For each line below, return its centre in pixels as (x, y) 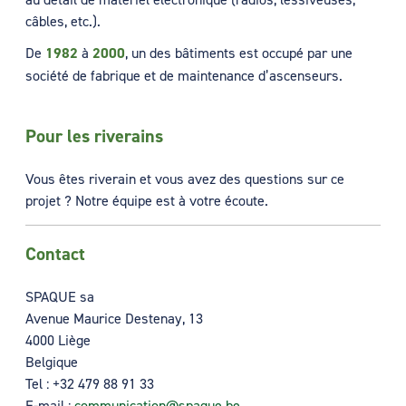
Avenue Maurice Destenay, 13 (114, 319)
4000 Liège (58, 340)
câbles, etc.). (63, 21)
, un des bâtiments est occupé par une (239, 52)
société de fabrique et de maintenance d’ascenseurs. (184, 75)
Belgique (52, 362)
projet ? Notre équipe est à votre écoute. (147, 200)
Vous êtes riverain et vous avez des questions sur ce (185, 178)
